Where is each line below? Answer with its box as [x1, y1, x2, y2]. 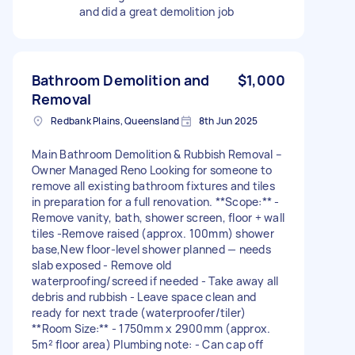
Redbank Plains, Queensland [51, 113, 180, 128]
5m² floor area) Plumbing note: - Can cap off [32, 336, 263, 352]
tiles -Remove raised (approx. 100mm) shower [32, 225, 274, 241]
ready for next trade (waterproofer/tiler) [32, 304, 246, 320]
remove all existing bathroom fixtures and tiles [32, 177, 275, 193]
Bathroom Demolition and [32, 70, 210, 90]
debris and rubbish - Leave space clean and [32, 288, 257, 304]
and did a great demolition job [79, 3, 235, 19]
